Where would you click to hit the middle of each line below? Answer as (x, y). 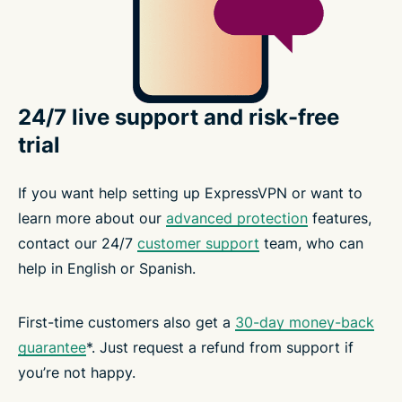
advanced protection (237, 218)
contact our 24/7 (78, 243)
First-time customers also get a (127, 322)
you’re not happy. (77, 372)
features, (340, 218)
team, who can (311, 243)
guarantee (52, 347)
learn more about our (92, 218)
